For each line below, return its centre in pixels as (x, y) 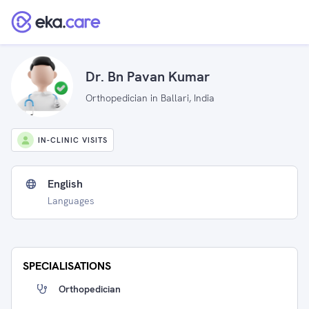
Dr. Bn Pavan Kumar (148, 76)
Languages (71, 201)
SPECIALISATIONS (67, 266)
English (65, 184)
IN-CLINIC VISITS (73, 140)
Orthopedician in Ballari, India (150, 98)
